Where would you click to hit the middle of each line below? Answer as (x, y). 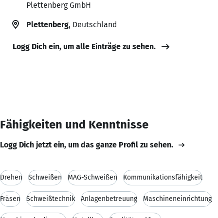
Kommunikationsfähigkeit (163, 177)
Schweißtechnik (51, 199)
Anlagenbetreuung (109, 199)
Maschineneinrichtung (177, 199)
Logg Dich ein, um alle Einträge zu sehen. (84, 46)
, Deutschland (93, 24)
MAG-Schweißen (92, 177)
